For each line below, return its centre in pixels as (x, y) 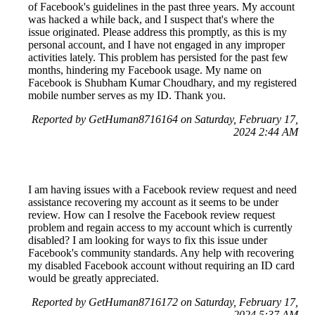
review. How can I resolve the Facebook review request (152, 214)
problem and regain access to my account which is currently (160, 227)
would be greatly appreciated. (94, 278)
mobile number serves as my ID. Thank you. (127, 95)
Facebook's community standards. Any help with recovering (161, 252)
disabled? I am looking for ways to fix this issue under (148, 240)
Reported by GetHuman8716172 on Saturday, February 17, (165, 302)
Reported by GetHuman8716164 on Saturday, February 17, (165, 119)
